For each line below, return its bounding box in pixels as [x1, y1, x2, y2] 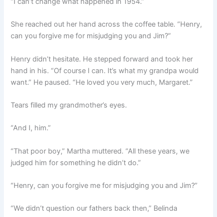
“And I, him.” [11, 124, 51, 133]
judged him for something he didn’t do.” [11, 158, 141, 167]
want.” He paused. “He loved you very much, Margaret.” [11, 77, 193, 87]
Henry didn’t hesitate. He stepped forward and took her [11, 54, 193, 63]
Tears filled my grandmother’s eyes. [11, 100, 127, 109]
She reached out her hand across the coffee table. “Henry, [11, 20, 202, 29]
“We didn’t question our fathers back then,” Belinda [11, 204, 178, 213]
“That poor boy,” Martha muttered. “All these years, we [11, 146, 190, 155]
